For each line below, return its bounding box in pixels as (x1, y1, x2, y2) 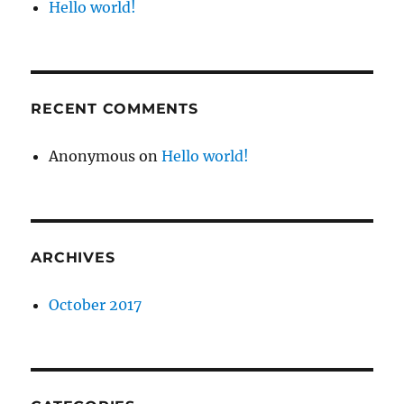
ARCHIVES (31, 249, 115, 266)
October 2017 (49, 296, 142, 314)
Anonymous (49, 147, 136, 165)
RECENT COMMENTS (31, 100, 198, 117)
